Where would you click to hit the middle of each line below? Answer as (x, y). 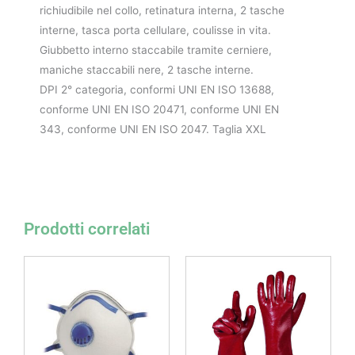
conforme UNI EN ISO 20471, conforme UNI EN (159, 109)
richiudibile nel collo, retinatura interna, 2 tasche (162, 10)
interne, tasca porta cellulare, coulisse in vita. (155, 30)
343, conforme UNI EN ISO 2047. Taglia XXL (153, 129)
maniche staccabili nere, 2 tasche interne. (147, 69)
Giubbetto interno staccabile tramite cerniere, (156, 50)
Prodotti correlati (87, 229)
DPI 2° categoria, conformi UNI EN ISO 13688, (157, 89)
